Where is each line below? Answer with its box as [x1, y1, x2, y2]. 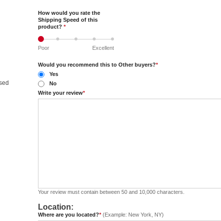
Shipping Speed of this [38, 17, 98, 23]
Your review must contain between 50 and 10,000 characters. [38, 189, 184, 195]
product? [38, 24, 64, 30]
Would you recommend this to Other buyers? [38, 62, 156, 68]
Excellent [92, 45, 114, 51]
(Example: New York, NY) [101, 212, 164, 218]
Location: [38, 203, 74, 211]
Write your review [38, 90, 83, 96]
